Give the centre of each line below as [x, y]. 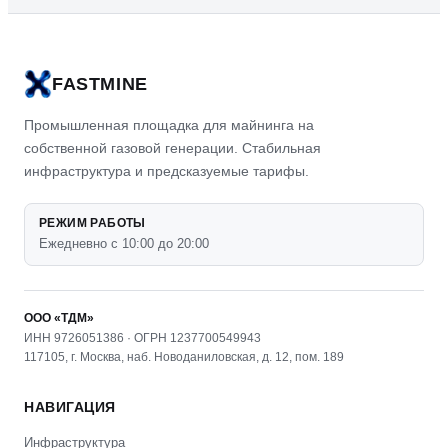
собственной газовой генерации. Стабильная [172, 148]
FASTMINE [100, 83]
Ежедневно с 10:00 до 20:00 [124, 243]
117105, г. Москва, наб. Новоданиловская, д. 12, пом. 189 [184, 357]
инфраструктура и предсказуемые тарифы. [166, 171]
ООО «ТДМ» [59, 318]
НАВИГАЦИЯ [70, 407]
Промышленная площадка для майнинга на [169, 125]
